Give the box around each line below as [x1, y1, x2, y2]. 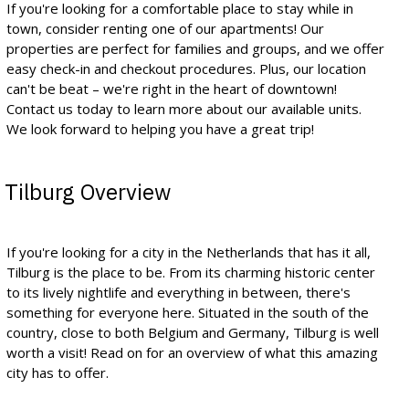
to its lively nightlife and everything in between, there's [6, 282, 351, 301]
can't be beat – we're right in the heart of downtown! [6, 79, 337, 98]
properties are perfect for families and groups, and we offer [6, 38, 384, 58]
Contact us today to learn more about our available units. [6, 99, 362, 118]
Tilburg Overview [5, 176, 171, 206]
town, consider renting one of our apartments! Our [6, 18, 324, 37]
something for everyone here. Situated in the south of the [6, 302, 369, 321]
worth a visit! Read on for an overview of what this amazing [6, 342, 378, 362]
